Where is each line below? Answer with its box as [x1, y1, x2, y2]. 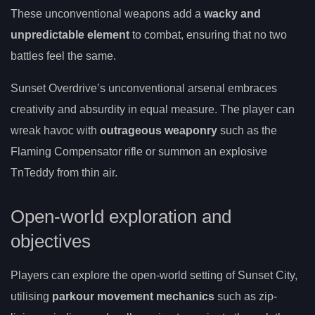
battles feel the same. [11, 49, 116, 62]
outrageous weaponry [100, 124, 217, 136]
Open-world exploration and [11, 207, 231, 227]
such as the [217, 124, 277, 136]
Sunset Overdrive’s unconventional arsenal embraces [11, 82, 277, 94]
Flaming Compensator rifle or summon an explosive [11, 145, 267, 157]
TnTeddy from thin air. [11, 166, 117, 179]
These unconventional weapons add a [11, 7, 204, 20]
